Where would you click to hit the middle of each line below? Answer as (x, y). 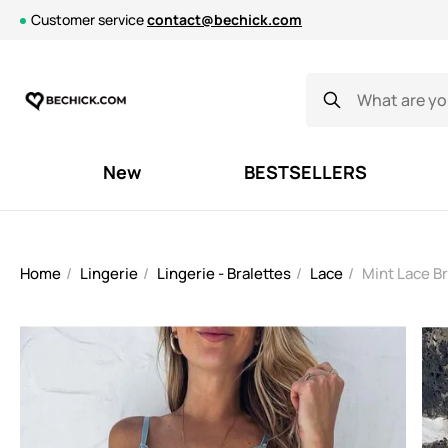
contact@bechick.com (224, 19)
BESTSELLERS (305, 172)
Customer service (89, 19)
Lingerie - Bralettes (224, 273)
